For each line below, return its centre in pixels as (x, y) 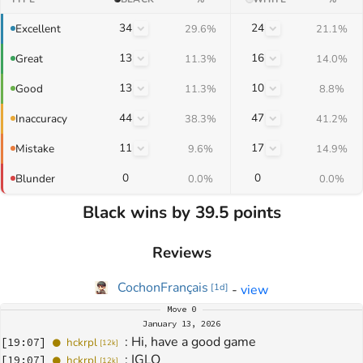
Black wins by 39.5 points (181, 212)
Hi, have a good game (194, 342)
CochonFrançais (162, 287)
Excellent (38, 28)
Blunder (35, 178)
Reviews (181, 253)
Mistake (35, 148)
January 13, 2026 (181, 323)
